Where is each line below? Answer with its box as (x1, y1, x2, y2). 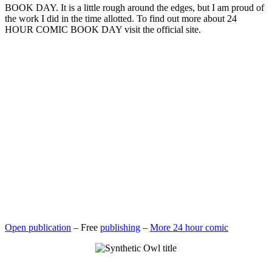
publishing (100, 222, 140, 233)
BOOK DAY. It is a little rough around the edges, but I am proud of (5, 2, 264, 13)
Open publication (5, 222, 71, 233)
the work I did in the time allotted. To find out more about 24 (5, 13, 237, 24)
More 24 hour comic (150, 222, 228, 233)
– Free (71, 222, 100, 233)
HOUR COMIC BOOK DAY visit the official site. (5, 24, 201, 35)
